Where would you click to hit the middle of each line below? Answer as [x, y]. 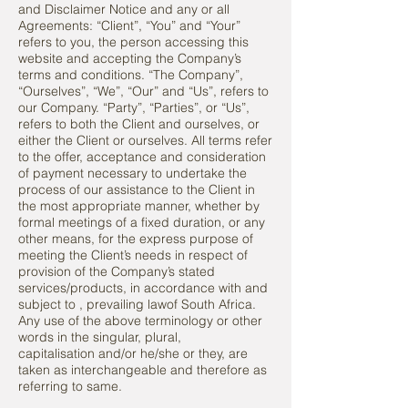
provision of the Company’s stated [117, 271]
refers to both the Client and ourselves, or [139, 124]
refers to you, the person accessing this [133, 42]
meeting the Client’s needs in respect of [133, 255]
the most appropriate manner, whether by [139, 206]
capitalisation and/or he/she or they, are [133, 353]
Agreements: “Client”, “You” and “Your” [129, 25]
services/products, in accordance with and [143, 288]
